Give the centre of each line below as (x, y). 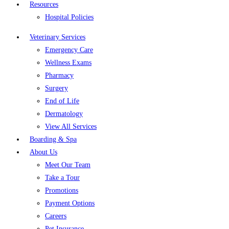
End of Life (62, 101)
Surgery (56, 88)
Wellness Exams (68, 63)
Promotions (62, 190)
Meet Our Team (68, 165)
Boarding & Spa (53, 139)
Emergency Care (69, 50)
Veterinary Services (58, 37)
